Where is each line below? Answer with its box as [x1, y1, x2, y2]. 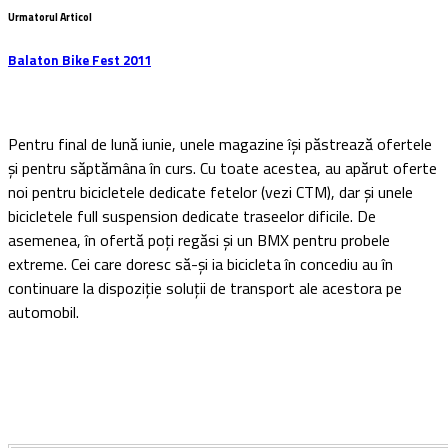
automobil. [8, 299, 79, 324]
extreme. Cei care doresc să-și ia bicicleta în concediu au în [8, 251, 393, 276]
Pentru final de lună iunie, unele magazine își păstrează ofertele [8, 131, 432, 156]
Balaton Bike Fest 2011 [8, 49, 151, 70]
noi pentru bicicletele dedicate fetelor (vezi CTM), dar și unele [8, 179, 413, 204]
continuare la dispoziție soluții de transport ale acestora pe [8, 275, 402, 300]
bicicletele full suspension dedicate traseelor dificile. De [8, 203, 376, 228]
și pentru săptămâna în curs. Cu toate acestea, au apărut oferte [8, 155, 437, 180]
